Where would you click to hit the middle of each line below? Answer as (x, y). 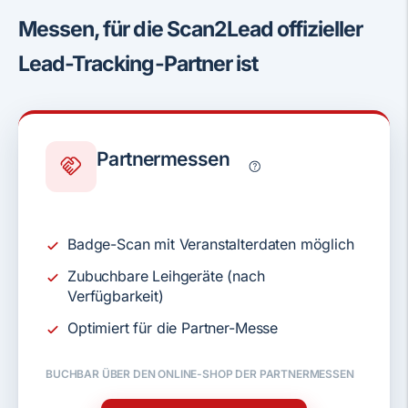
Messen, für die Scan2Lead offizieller (191, 29)
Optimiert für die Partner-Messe (173, 327)
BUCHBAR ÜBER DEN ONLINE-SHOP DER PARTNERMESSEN (200, 373)
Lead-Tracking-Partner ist (138, 63)
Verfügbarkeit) (116, 296)
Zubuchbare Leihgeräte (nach (166, 275)
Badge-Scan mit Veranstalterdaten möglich (211, 244)
